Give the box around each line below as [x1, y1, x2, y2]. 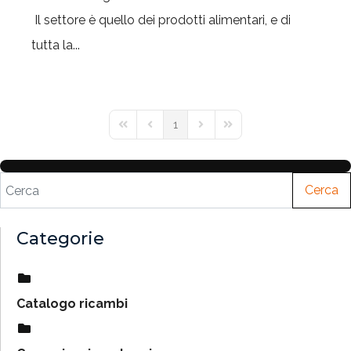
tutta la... [31, 38, 80, 52]
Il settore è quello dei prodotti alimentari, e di [31, 13, 291, 27]
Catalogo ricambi [16, 296, 128, 311]
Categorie [16, 228, 104, 249]
